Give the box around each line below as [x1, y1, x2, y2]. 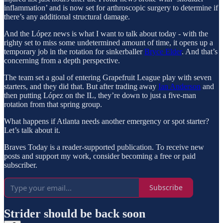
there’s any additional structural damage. [4, 12, 130, 21]
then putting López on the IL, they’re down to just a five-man [4, 91, 196, 100]
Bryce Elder [144, 47, 182, 56]
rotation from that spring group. [4, 100, 102, 109]
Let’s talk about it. [4, 125, 60, 134]
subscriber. [4, 160, 37, 169]
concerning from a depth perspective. [4, 56, 120, 65]
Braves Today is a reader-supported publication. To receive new [4, 142, 204, 151]
